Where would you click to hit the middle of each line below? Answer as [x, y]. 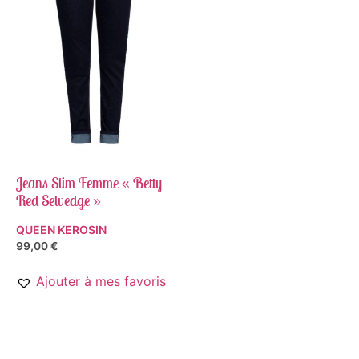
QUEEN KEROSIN [61, 229]
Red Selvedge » [58, 200]
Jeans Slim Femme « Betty [89, 183]
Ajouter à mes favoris [101, 282]
